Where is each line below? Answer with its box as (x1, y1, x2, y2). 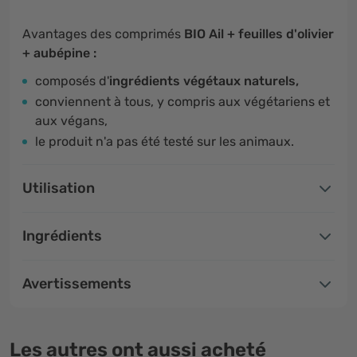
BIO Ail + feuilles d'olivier (184, 26, 334, 41)
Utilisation (22, 179, 95, 197)
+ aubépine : (22, 45, 96, 61)
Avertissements (22, 275, 131, 292)
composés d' (35, 73, 109, 88)
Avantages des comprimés (22, 26, 184, 41)
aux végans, (35, 113, 108, 128)
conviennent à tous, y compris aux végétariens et (35, 94, 330, 109)
